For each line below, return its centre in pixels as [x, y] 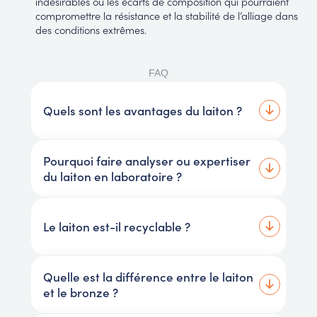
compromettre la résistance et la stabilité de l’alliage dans [166, 15]
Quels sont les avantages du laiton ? [142, 110]
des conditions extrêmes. [91, 29]
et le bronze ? [80, 292]
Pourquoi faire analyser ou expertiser [146, 160]
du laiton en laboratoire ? [112, 176]
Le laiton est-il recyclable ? [116, 226]
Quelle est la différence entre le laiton [148, 276]
